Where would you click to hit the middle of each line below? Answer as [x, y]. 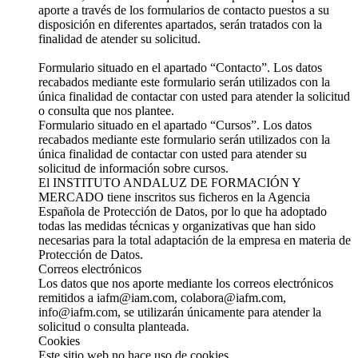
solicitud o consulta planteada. [114, 327]
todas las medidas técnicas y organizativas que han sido [177, 226]
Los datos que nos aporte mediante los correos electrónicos [186, 284]
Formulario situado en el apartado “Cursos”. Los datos [175, 125]
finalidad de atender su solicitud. [119, 39]
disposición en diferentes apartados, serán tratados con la [180, 25]
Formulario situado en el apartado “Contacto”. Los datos [180, 68]
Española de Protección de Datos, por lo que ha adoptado [183, 212]
